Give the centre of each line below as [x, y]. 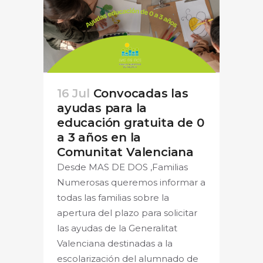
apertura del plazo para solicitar [127, 213]
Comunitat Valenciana [126, 152]
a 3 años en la [99, 137]
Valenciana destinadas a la [115, 243]
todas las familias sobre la [113, 197]
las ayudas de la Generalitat [117, 228]
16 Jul [73, 93]
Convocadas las [141, 93]
